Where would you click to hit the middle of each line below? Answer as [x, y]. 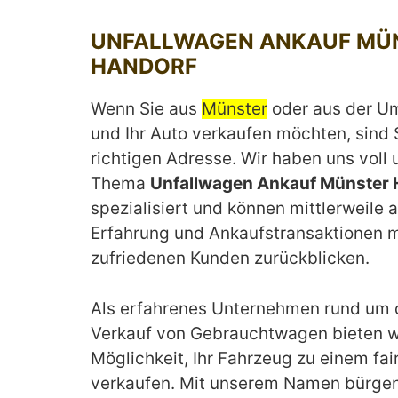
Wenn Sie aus [146, 109]
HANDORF [144, 66]
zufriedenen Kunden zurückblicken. [230, 258]
